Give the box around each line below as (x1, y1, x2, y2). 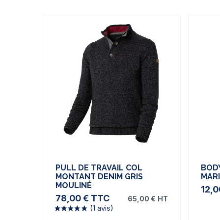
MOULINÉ (55, 180, 92, 190)
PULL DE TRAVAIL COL (55, 163, 142, 172)
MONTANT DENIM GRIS (55, 171, 143, 181)
